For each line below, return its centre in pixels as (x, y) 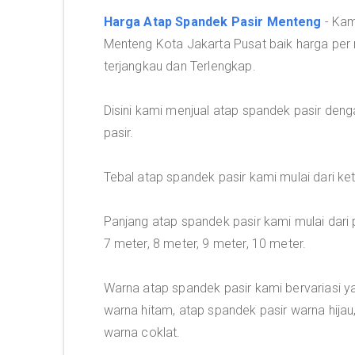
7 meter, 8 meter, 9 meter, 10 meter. (205, 244)
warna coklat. (142, 332)
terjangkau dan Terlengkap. (179, 66)
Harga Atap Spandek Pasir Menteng (212, 22)
